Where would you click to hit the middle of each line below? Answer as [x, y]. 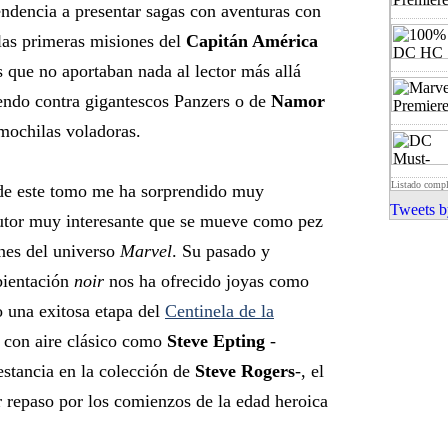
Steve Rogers [245, 371]
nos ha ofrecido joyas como [206, 281]
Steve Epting [216, 341]
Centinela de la [219, 311]
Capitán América [252, 41]
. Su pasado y [221, 251]
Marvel [146, 251]
